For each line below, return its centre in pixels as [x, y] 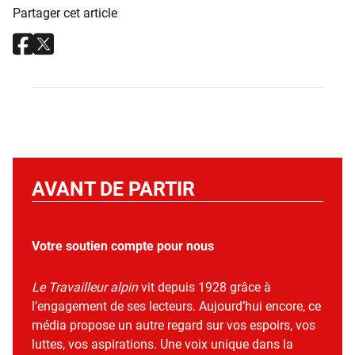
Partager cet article [65, 13]
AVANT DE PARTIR [113, 189]
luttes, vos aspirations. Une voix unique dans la [162, 344]
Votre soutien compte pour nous [123, 246]
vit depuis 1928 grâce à [204, 287]
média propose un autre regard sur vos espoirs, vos [174, 325]
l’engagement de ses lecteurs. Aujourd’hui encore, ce [176, 306]
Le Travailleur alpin [85, 287]
